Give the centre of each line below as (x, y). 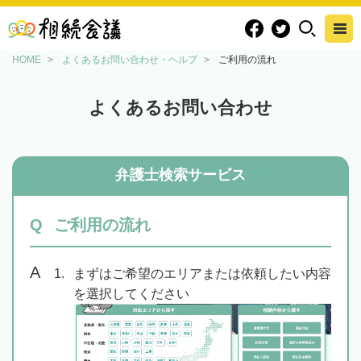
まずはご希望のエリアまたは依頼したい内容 (202, 274)
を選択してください (131, 294)
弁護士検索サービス (180, 175)
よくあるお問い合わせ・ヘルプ (130, 60)
